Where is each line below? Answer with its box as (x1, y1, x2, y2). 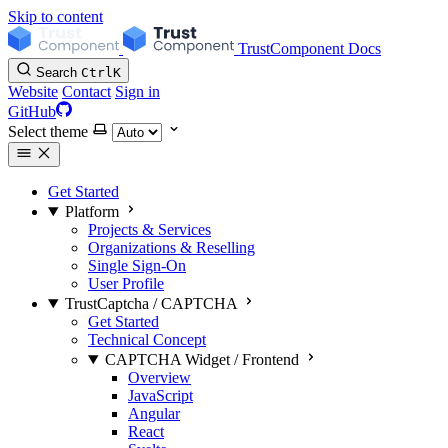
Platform (64, 203, 119, 220)
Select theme (8, 123, 88, 140)
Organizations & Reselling (88, 239, 255, 256)
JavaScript (128, 387, 193, 404)
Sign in (115, 83, 160, 100)
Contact (62, 83, 111, 100)
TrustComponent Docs (238, 40, 382, 57)
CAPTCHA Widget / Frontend (104, 351, 299, 368)
